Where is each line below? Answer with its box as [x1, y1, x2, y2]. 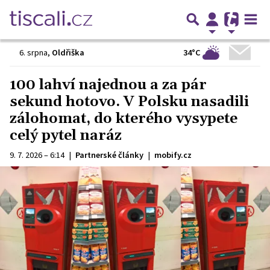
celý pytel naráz [10, 127, 122, 145]
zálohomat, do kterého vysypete [10, 110, 237, 128]
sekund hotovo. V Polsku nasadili [10, 93, 249, 111]
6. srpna [19, 47, 48, 58]
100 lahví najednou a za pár [10, 76, 207, 94]
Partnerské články [75, 149, 143, 160]
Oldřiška [52, 47, 84, 58]
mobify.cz [154, 149, 192, 160]
